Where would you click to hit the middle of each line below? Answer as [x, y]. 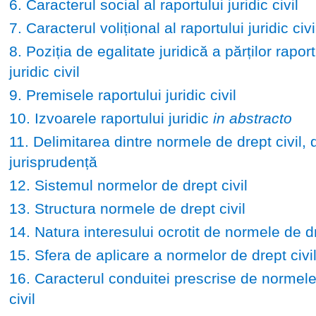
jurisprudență [53, 162]
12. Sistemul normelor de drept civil [128, 185]
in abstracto [252, 118]
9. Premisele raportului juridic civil [122, 95]
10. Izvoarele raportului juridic [111, 118]
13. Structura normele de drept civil [127, 208]
